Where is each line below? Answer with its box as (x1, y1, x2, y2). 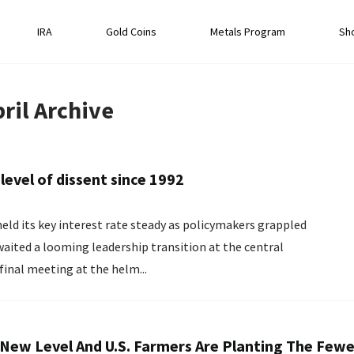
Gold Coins (106, 24, 156, 39)
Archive (29, 95, 114, 125)
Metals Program (210, 24, 285, 39)
